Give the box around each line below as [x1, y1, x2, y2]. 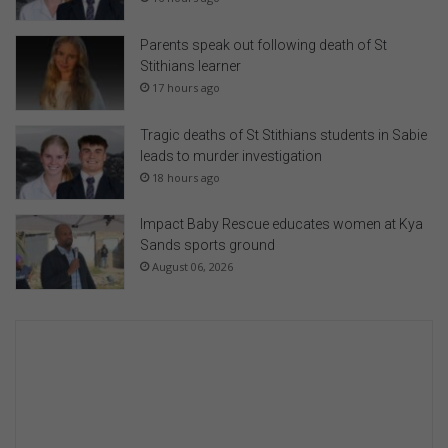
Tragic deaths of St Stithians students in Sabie [140, 126, 427, 143]
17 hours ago [152, 79, 220, 95]
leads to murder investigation [140, 147, 322, 164]
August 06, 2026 [152, 259, 233, 275]
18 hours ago [152, 169, 220, 185]
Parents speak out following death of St [140, 36, 387, 53]
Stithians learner [140, 57, 241, 74]
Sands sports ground [140, 237, 275, 254]
